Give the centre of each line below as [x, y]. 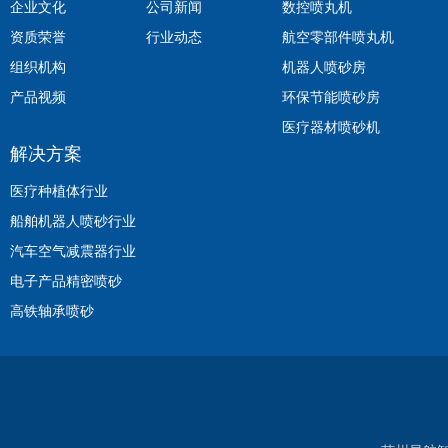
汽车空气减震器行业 [73, 250]
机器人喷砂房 [324, 66]
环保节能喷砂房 [331, 96]
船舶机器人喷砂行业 [73, 220]
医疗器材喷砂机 [331, 126]
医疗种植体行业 [59, 190]
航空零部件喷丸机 [338, 36]
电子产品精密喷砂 [66, 280]
